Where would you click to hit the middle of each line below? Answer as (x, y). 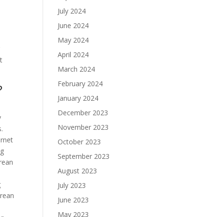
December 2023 (83, 113)
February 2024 (80, 84)
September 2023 (84, 156)
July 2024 (72, 11)
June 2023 (73, 200)
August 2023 (77, 171)
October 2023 (79, 142)
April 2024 (73, 54)
